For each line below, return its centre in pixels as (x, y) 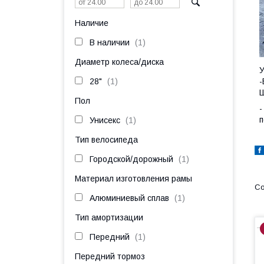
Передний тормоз (110, 256)
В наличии (110, 42)
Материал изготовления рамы (133, 179)
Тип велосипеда (106, 140)
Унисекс (105, 120)
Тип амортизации (109, 217)
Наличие (92, 23)
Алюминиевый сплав (129, 198)
